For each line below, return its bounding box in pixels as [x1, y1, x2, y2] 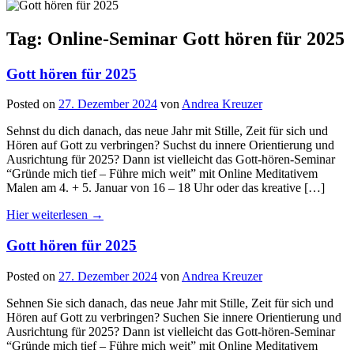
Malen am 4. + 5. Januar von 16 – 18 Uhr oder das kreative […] [6, 181, 325, 195]
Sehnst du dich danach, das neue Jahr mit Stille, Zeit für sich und [6, 124, 328, 138]
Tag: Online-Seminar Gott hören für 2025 [6, 28, 345, 49]
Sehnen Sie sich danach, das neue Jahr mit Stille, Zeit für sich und [6, 296, 333, 310]
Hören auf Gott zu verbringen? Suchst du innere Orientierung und [6, 138, 334, 153]
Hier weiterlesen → [6, 208, 104, 222]
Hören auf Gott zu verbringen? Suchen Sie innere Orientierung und [6, 310, 341, 324]
